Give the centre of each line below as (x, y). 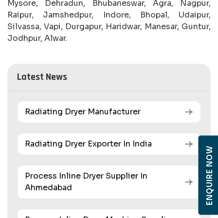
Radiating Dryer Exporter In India (88, 144)
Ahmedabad (48, 188)
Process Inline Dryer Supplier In (86, 176)
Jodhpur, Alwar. (37, 38)
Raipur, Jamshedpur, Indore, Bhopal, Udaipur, (109, 15)
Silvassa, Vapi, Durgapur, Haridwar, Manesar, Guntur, (109, 27)
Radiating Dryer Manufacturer (83, 112)
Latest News (42, 77)
